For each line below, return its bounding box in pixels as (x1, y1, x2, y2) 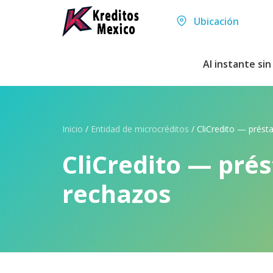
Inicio (62, 123, 83, 135)
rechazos (62, 177, 171, 210)
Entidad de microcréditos (91, 123, 189, 135)
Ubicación (191, 15, 239, 28)
